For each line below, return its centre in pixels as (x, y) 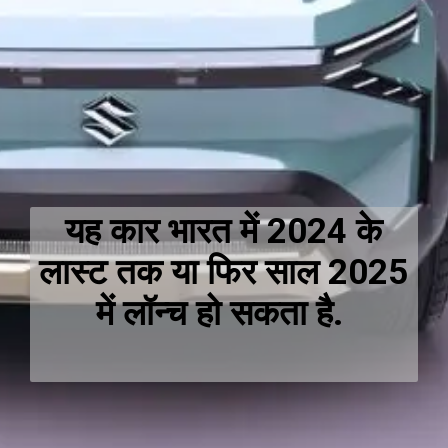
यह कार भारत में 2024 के (224, 231)
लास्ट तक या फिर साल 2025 (224, 272)
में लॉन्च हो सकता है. (223, 313)
